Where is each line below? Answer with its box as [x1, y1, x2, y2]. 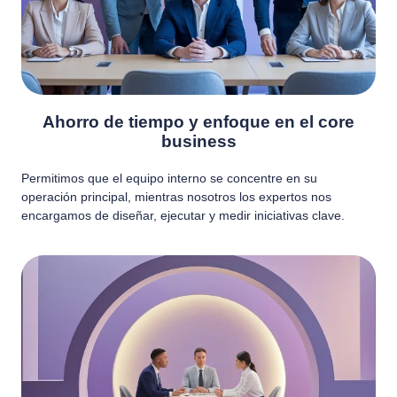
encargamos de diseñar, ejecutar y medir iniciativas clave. [21, 207, 345, 222]
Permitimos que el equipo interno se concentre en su [21, 170, 317, 185]
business [160, 131, 237, 151]
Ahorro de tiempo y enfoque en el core [43, 112, 354, 131]
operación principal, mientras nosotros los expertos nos [21, 189, 331, 204]
